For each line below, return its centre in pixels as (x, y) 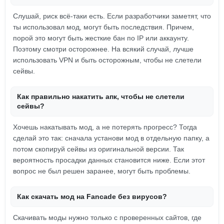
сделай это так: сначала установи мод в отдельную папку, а (111, 138)
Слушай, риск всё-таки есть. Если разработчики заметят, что (112, 16)
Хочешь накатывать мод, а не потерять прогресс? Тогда (105, 127)
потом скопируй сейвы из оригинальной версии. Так (98, 149)
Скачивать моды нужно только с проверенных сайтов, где (107, 217)
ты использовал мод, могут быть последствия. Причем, (103, 27)
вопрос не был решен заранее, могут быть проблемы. (102, 171)
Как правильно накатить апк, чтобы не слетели (101, 96)
